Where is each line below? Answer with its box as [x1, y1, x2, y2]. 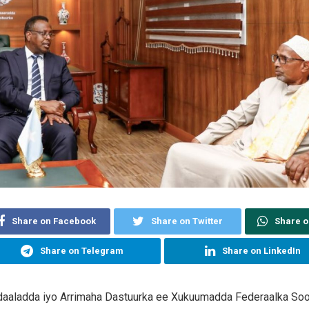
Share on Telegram [40, 245, 123, 256]
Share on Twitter [150, 215, 223, 226]
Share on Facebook [12, 215, 97, 226]
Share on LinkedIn [222, 245, 301, 256]
